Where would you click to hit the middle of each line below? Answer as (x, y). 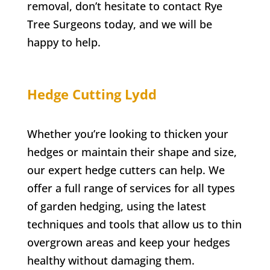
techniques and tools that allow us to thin (134, 224)
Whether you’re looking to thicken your (127, 133)
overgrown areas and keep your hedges (128, 242)
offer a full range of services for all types (131, 188)
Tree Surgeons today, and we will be (119, 24)
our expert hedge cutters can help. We (126, 170)
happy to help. (64, 42)
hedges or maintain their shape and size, (132, 152)
